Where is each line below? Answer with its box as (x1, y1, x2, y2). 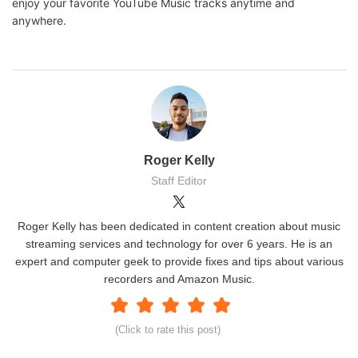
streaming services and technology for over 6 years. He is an (26, 237, 332, 250)
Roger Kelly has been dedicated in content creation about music (18, 219, 340, 233)
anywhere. (12, 13, 66, 27)
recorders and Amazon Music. (103, 272, 255, 285)
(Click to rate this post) (115, 323, 221, 336)
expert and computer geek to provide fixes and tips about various (14, 254, 344, 268)
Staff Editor (151, 173, 207, 187)
